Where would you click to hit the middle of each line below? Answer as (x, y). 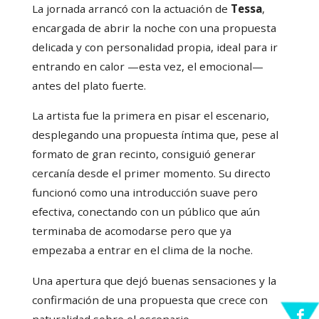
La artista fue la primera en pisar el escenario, (150, 116)
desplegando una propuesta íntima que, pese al (155, 135)
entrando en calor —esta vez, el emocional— (147, 67)
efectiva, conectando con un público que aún (146, 212)
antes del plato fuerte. (89, 86)
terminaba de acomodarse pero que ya (131, 231)
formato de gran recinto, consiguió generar (143, 154)
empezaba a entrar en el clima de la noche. (142, 250)
